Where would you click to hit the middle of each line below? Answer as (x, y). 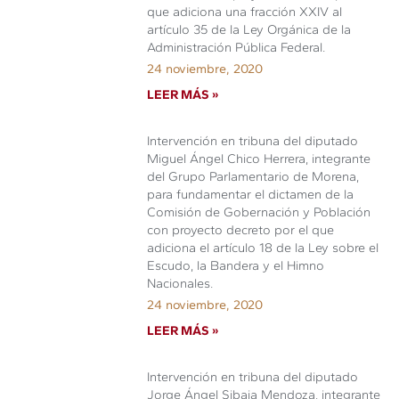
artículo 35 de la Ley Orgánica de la (249, 29)
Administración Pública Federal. (236, 47)
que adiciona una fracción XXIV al (245, 12)
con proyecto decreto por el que (241, 230)
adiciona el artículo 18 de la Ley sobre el (263, 248)
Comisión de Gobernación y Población (259, 212)
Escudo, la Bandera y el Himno (236, 265)
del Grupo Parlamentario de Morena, (253, 176)
